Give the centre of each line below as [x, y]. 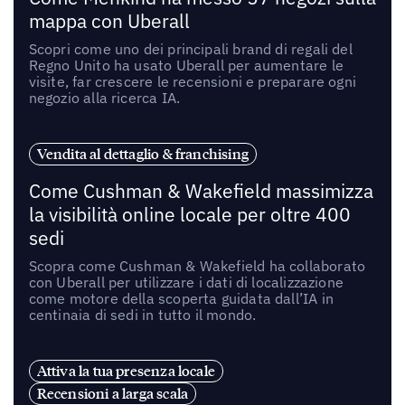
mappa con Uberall [109, 21]
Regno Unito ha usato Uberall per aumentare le [186, 65]
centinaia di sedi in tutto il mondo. [142, 315]
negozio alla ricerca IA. [104, 97]
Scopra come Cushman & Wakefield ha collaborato [197, 266]
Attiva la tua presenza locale [126, 371]
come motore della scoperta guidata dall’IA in [181, 299]
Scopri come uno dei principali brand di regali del [190, 48]
